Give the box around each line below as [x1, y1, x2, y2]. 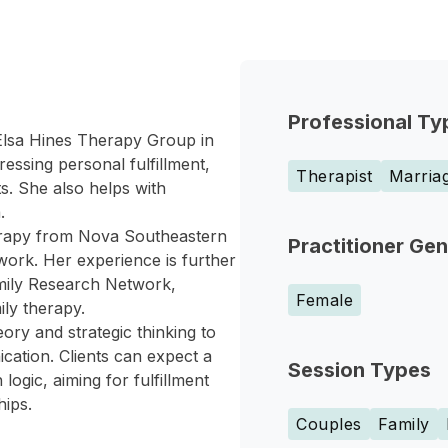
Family [377, 414, 430, 434]
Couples [296, 414, 362, 434]
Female [296, 290, 353, 310]
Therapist [296, 166, 373, 186]
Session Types [288, 358, 431, 382]
